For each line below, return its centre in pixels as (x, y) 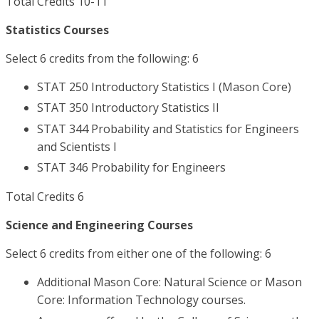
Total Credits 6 (45, 197)
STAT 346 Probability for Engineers (131, 168)
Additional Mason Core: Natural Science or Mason (169, 282)
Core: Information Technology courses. (141, 300)
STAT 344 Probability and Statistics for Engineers (168, 129)
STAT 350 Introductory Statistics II (128, 108)
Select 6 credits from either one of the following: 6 (138, 254)
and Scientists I (77, 146)
